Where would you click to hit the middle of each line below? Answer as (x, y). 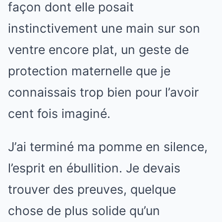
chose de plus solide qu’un (84, 211)
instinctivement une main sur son (104, 28)
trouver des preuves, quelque (92, 189)
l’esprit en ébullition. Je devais (94, 168)
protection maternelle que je (89, 71)
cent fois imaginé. (59, 113)
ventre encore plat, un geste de (98, 50)
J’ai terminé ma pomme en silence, (108, 147)
